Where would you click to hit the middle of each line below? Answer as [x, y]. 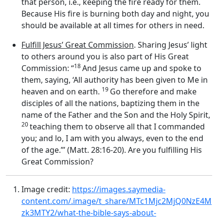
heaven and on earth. [62, 91]
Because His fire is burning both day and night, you [115, 13]
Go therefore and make [153, 91]
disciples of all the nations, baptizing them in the [110, 103]
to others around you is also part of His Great [105, 56]
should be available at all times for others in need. [113, 25]
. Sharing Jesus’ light [171, 45]
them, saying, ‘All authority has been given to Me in [115, 80]
